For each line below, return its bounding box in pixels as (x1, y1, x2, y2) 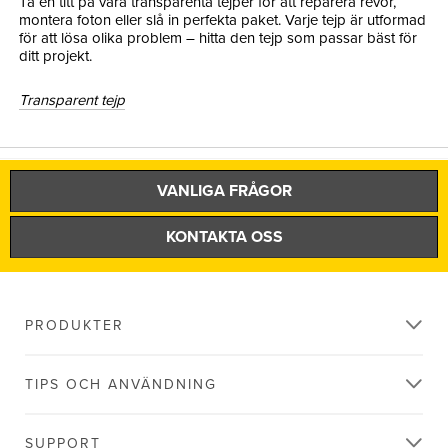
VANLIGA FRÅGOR (156, 180, 292, 201)
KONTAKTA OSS (165, 226, 283, 247)
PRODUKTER (25, 316, 124, 334)
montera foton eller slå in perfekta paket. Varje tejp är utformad (19, 10, 426, 29)
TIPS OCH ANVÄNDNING (25, 375, 217, 393)
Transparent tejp (19, 90, 125, 109)
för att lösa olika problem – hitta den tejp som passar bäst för (19, 28, 417, 47)
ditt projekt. (19, 46, 92, 65)
